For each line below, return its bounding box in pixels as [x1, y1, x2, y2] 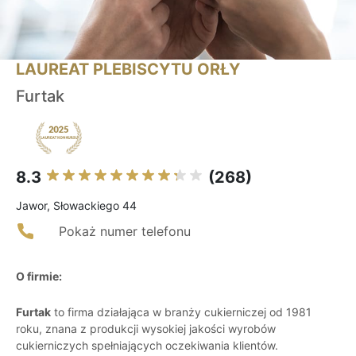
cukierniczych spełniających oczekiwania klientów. [16, 339, 278, 353]
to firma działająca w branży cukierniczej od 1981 [51, 305, 311, 319]
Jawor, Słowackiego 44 [16, 199, 137, 213]
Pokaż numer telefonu [59, 223, 191, 240]
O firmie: [16, 269, 62, 284]
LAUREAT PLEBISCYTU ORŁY [16, 60, 240, 79]
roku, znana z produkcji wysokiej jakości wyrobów [16, 322, 276, 336]
